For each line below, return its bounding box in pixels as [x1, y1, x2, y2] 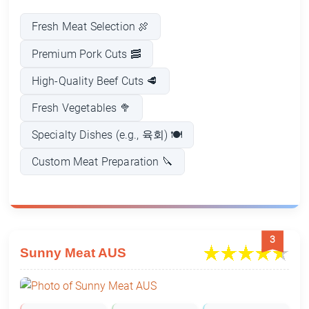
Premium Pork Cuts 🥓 [31, 47, 141, 61]
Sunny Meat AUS [19, 246, 126, 261]
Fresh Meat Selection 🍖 [31, 20, 150, 34]
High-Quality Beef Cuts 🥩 [31, 74, 158, 88]
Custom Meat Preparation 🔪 [31, 155, 173, 169]
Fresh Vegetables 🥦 [31, 101, 131, 114]
